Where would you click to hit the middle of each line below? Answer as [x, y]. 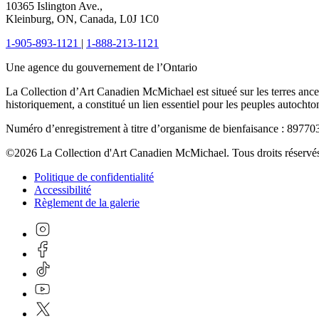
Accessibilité [63, 190]
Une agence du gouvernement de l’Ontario [101, 67]
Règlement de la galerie [87, 203]
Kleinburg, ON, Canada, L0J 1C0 [82, 19]
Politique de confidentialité [94, 177]
